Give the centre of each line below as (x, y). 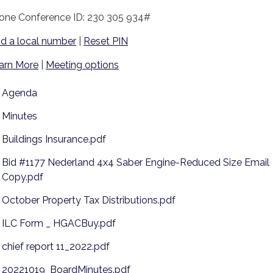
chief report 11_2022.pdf (56, 246)
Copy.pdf (23, 177)
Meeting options (82, 65)
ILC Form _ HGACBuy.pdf (59, 223)
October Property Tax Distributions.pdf (89, 200)
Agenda (19, 93)
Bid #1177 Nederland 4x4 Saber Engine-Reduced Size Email (136, 162)
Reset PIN (106, 41)
